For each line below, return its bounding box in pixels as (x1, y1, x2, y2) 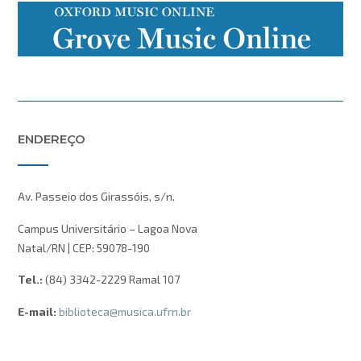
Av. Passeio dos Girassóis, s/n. (18, 189, 175, 204)
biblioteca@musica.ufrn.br (59, 304, 191, 318)
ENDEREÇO (18, 131, 85, 147)
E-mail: (18, 304, 56, 318)
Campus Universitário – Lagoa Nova (18, 221, 197, 235)
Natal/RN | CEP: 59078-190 (18, 240, 150, 255)
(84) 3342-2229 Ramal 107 (43, 272, 180, 287)
